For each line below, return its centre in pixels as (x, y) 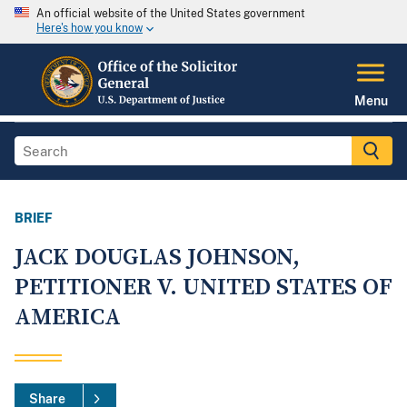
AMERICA (68, 318)
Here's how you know (89, 29)
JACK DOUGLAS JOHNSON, (157, 258)
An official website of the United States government (171, 14)
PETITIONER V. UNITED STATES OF (203, 288)
